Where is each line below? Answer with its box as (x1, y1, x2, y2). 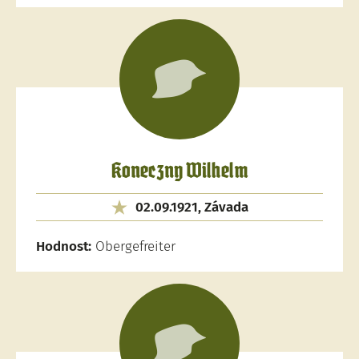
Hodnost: (36, 238, 91, 255)
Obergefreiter (91, 238, 175, 255)
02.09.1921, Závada (135, 199, 248, 216)
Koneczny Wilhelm (111, 162, 248, 182)
